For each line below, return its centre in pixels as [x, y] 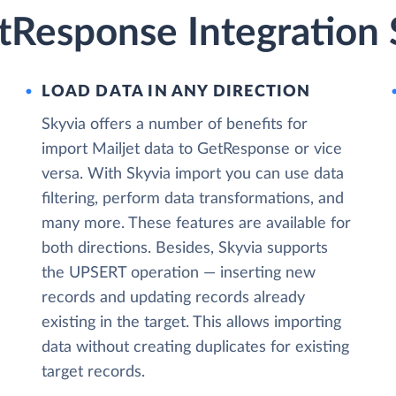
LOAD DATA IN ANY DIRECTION [176, 92]
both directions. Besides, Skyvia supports [185, 248]
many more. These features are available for [197, 224]
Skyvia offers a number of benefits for [175, 125]
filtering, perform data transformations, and [193, 199]
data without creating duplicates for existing [196, 347]
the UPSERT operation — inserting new [179, 273]
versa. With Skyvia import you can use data [193, 174]
